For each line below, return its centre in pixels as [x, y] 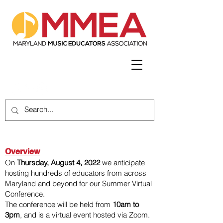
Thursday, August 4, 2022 [58, 163]
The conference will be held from [59, 204]
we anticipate [123, 163]
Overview [22, 152]
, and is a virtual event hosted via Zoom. [85, 215]
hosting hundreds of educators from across [76, 173]
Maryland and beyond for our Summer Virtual [78, 183]
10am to [126, 204]
